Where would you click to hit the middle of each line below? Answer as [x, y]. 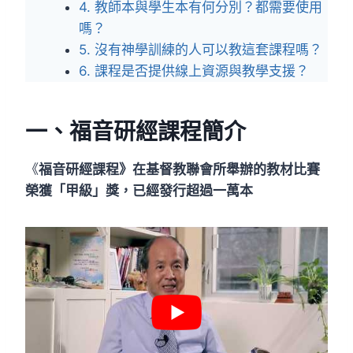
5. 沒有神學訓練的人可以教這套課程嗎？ [201, 50]
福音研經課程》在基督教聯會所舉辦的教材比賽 [179, 169]
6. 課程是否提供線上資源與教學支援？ [194, 71]
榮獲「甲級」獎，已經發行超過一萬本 [139, 191]
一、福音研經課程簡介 [136, 132]
